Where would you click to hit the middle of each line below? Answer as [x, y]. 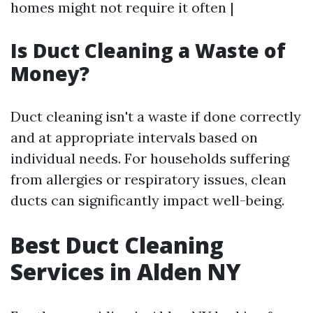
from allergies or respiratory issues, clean [148, 180]
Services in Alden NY [126, 272]
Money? [50, 74]
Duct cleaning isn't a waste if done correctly [156, 117]
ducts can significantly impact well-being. [147, 201]
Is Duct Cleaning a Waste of [148, 51]
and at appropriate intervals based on [134, 138]
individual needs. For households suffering [150, 159]
